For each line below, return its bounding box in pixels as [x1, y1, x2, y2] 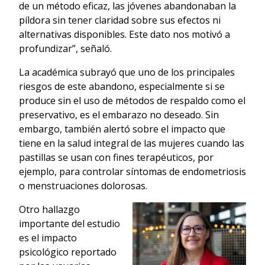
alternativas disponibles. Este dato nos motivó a [19, 27, 230, 41]
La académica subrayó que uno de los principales [19, 65, 235, 79]
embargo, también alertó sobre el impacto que [19, 122, 225, 135]
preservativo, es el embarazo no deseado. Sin [19, 108, 219, 121]
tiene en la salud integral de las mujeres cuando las [19, 136, 244, 150]
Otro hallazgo [19, 202, 80, 216]
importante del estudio [19, 216, 120, 230]
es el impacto [19, 231, 77, 244]
